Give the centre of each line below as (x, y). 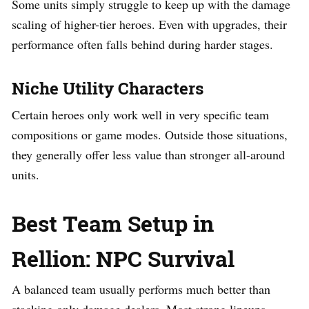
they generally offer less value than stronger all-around (148, 154)
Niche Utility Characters (108, 88)
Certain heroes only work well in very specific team (140, 114)
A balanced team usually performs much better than (141, 289)
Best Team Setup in (113, 223)
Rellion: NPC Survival (123, 258)
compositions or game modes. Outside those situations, (150, 134)
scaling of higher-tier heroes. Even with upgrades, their (149, 24)
